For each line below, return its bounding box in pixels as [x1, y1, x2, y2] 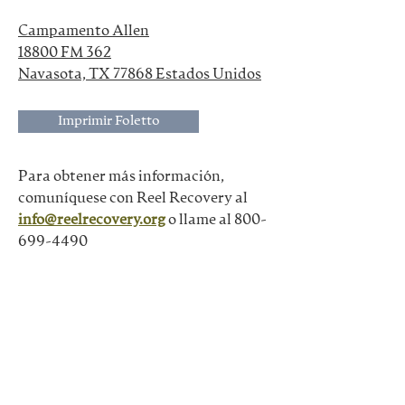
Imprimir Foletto [57, 114, 160, 127]
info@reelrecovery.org [18, 212, 165, 228]
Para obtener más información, [18, 169, 227, 184]
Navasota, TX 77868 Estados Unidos [18, 67, 261, 82]
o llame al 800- [168, 212, 267, 228]
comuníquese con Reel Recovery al [18, 191, 248, 206]
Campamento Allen [18, 24, 149, 39]
